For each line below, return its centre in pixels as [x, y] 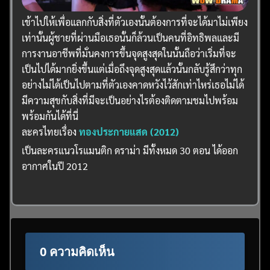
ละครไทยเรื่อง [51, 132]
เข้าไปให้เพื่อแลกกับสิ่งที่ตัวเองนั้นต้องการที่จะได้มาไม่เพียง [135, 22]
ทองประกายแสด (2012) [129, 132]
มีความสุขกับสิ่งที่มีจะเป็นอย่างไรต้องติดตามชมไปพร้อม [130, 101]
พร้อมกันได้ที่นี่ [50, 116]
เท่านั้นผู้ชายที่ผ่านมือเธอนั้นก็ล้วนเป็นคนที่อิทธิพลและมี [131, 38]
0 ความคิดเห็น [77, 251]
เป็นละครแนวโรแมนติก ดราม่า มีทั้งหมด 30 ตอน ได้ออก [130, 150]
